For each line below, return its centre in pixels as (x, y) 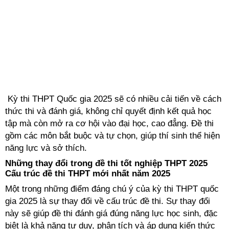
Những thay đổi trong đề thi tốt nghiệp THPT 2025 (106, 163)
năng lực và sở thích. (46, 148)
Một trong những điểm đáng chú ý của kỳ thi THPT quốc (112, 189)
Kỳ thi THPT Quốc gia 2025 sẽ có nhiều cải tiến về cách (113, 99)
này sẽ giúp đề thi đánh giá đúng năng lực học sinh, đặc (111, 213)
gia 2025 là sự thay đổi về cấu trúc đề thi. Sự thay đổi (108, 201)
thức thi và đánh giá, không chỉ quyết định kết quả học (108, 111)
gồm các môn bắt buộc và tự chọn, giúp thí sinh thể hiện (112, 136)
